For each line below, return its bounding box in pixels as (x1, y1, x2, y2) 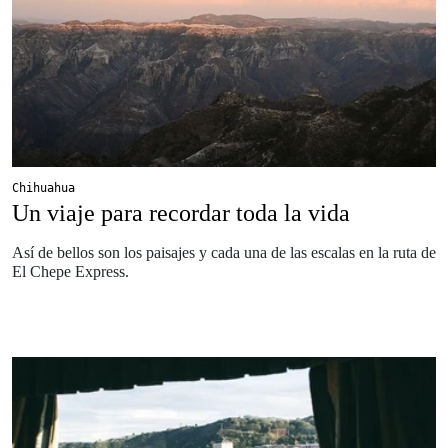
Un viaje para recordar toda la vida (12, 199, 350, 226)
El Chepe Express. (12, 262, 129, 280)
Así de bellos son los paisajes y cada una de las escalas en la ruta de (12, 243, 436, 261)
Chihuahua (12, 180, 75, 195)
